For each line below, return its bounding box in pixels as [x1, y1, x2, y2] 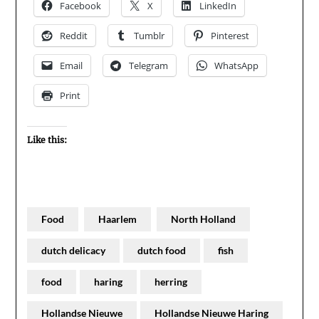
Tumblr [134, 28, 165, 42]
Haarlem [98, 212, 137, 225]
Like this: [27, 134, 68, 145]
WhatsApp [214, 58, 259, 72]
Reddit [60, 28, 88, 42]
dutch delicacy [41, 244, 106, 256]
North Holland [171, 212, 236, 225]
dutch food [137, 244, 187, 256]
